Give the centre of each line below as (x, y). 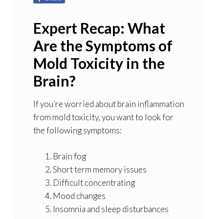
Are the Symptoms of (103, 46)
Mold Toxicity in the (99, 63)
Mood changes (79, 196)
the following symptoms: (77, 131)
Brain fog (69, 156)
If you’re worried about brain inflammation (109, 104)
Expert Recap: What (99, 28)
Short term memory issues (99, 170)
